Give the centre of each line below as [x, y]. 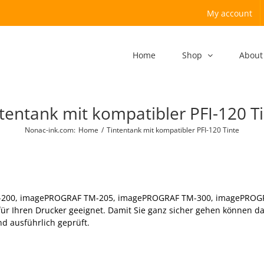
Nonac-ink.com [49, 130]
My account [230, 13]
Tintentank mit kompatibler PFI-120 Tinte [173, 130]
